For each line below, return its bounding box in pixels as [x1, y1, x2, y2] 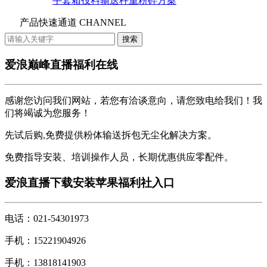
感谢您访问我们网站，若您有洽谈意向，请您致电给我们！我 [5, 95, 262, 106]
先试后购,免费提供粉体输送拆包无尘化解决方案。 [5, 130, 217, 141]
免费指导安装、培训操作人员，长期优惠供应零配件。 [5, 152, 234, 163]
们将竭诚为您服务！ [5, 108, 91, 119]
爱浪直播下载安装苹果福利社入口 [5, 176, 175, 189]
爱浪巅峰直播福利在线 [5, 58, 118, 72]
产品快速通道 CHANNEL [20, 17, 126, 27]
